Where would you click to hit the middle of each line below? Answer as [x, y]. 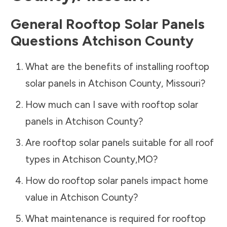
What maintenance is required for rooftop [115, 218]
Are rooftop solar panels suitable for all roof [119, 142]
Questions [46, 40]
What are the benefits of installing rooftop [117, 66]
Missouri [183, 83]
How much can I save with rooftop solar [111, 104]
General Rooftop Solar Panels [108, 24]
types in [44, 159]
